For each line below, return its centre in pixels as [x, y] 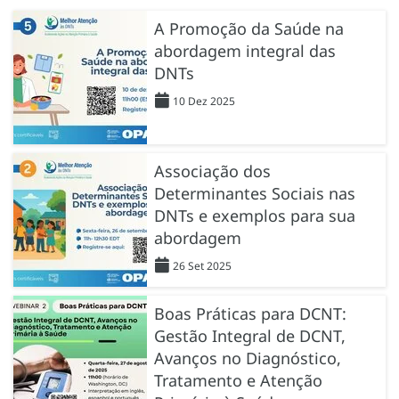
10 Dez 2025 [204, 101]
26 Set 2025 [202, 265]
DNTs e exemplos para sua [255, 215]
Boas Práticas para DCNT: [250, 313]
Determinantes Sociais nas [255, 193]
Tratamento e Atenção [238, 380]
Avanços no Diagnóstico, [248, 358]
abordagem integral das [245, 50]
